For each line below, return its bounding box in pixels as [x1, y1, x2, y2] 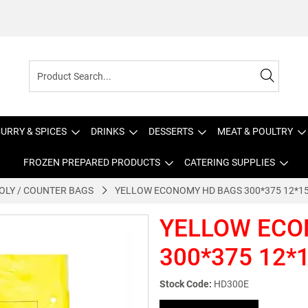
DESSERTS [148, 126, 193, 137]
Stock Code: [159, 278, 212, 289]
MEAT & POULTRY [217, 126, 293, 137]
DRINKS [91, 126, 124, 137]
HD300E [214, 278, 249, 289]
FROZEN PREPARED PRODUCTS [23, 157, 160, 168]
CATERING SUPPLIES [184, 157, 275, 168]
